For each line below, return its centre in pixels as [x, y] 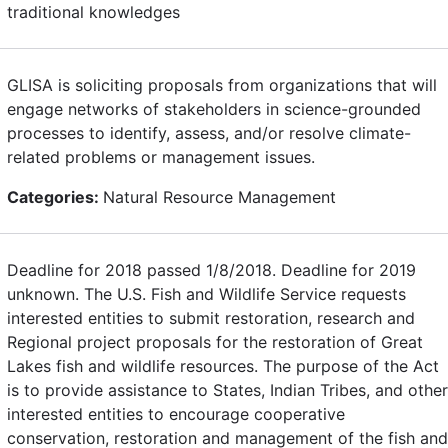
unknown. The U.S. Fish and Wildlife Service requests [206, 293]
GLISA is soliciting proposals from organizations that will [222, 84]
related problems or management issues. [161, 156]
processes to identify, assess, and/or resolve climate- [209, 132]
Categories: [55, 196]
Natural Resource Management [219, 196]
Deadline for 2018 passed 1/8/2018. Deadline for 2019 [211, 269]
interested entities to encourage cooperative [176, 413]
